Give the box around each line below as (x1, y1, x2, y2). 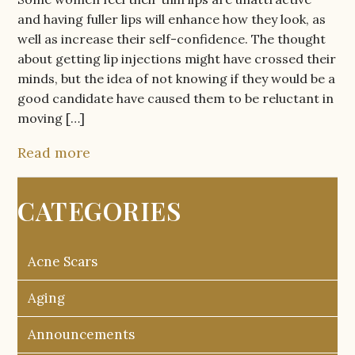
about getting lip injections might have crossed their (17, 51, 337, 67)
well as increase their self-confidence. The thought (17, 31, 326, 48)
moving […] (17, 110, 86, 127)
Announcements (28, 326, 136, 344)
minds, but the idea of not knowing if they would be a (17, 71, 336, 87)
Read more (17, 143, 91, 162)
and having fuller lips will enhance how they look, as (17, 11, 326, 28)
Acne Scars (28, 253, 98, 271)
